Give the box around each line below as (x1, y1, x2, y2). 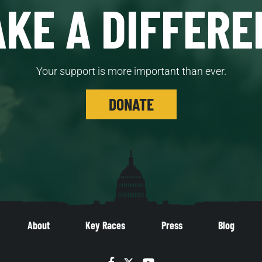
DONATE (108, 94, 154, 115)
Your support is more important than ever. (36, 65, 226, 78)
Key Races (85, 219, 126, 232)
